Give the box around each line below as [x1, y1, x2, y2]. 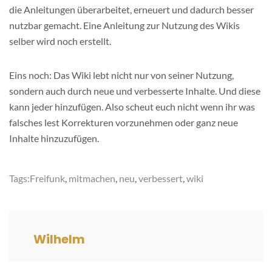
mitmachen [69, 172, 115, 184]
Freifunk [30, 172, 65, 184]
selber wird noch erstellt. [9, 35, 111, 47]
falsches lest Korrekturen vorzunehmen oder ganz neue [9, 116, 238, 128]
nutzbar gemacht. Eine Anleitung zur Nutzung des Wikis [9, 19, 240, 31]
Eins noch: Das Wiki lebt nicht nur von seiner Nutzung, [9, 69, 234, 81]
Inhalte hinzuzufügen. [9, 132, 99, 144]
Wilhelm [33, 230, 85, 248]
